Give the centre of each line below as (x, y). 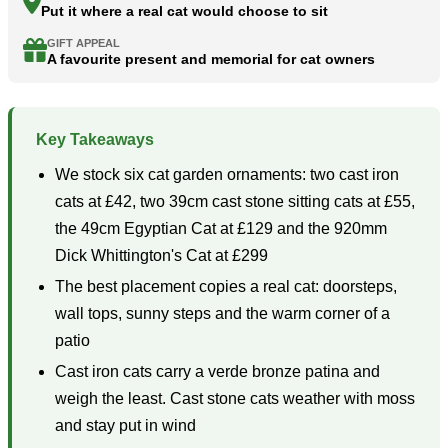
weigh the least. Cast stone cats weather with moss (235, 399)
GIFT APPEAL (83, 42)
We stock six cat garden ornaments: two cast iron (227, 175)
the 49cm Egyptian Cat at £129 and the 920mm (221, 229)
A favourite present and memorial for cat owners (211, 58)
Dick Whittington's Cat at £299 (162, 256)
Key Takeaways (95, 140)
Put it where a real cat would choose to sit (184, 10)
